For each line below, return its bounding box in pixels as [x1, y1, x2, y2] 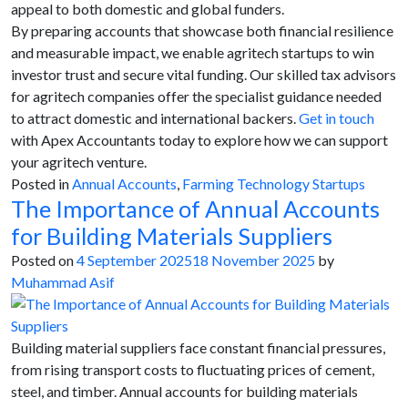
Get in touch [299, 109, 374, 127]
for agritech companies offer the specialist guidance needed [11, 87, 382, 105]
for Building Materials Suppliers [11, 222, 332, 250]
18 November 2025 [192, 251, 315, 269]
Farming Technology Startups [182, 175, 365, 192]
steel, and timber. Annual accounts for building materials [11, 382, 358, 400]
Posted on [11, 251, 76, 269]
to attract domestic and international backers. [11, 109, 299, 127]
